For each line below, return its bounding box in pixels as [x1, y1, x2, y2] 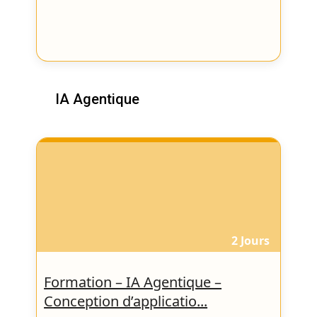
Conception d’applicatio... [44, 291, 208, 311]
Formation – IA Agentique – [44, 272, 222, 292]
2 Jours [231, 232, 270, 248]
